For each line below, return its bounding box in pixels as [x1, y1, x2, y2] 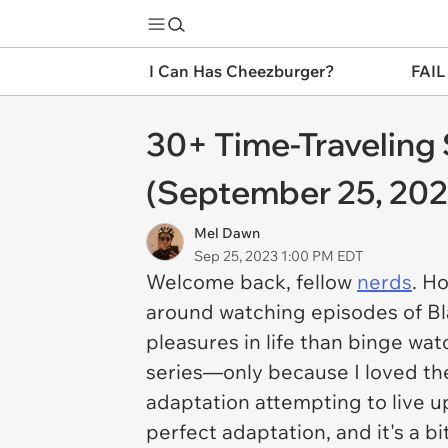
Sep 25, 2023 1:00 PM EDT [194, 247, 363, 265]
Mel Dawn [194, 224, 260, 242]
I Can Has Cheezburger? [149, 61, 334, 81]
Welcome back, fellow [146, 269, 357, 294]
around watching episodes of [146, 299, 427, 324]
